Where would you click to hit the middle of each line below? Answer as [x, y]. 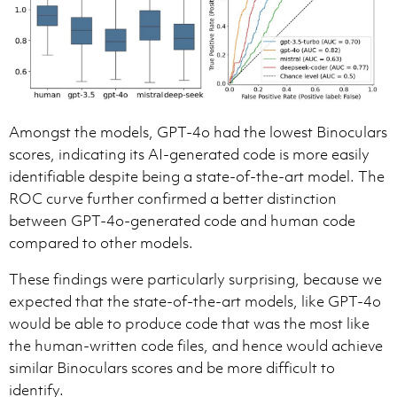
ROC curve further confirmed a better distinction [173, 199]
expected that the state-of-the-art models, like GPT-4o [195, 302]
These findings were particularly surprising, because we [195, 280]
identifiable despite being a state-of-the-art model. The [197, 177]
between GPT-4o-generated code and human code [182, 221]
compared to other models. [101, 243]
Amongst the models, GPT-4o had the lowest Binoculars [198, 132]
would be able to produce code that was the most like [189, 324]
